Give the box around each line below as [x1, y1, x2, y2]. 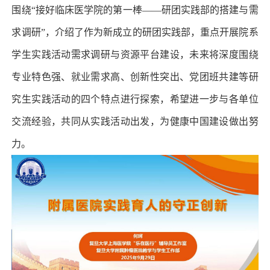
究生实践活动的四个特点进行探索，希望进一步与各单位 [11, 94, 259, 105]
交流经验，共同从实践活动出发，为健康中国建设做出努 [11, 116, 259, 127]
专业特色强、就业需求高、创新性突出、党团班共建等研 [11, 72, 259, 83]
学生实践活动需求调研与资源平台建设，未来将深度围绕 [11, 49, 259, 60]
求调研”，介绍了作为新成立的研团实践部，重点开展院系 [11, 27, 259, 38]
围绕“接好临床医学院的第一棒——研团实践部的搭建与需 [11, 5, 259, 16]
